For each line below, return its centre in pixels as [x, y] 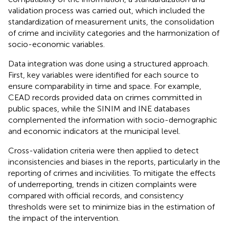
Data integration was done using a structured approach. [109, 63]
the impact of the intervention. [64, 218]
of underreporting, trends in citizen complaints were [102, 184]
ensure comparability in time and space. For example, [105, 86]
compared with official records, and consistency [96, 195]
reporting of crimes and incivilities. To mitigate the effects [112, 173]
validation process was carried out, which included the [107, 10]
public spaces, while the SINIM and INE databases [99, 108]
